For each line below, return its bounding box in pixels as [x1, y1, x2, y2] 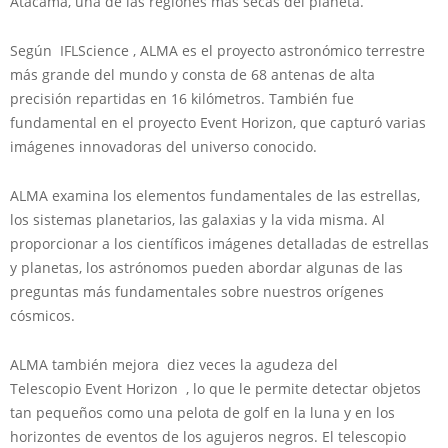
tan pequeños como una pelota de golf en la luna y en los [10, 403, 395, 423]
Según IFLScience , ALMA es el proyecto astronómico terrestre [10, 41, 425, 61]
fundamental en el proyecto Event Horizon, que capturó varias [10, 113, 426, 133]
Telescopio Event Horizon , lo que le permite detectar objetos [10, 379, 421, 399]
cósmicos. [10, 306, 75, 326]
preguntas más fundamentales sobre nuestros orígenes [10, 282, 384, 302]
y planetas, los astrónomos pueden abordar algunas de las [10, 258, 403, 278]
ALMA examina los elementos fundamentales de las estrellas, [10, 186, 420, 206]
